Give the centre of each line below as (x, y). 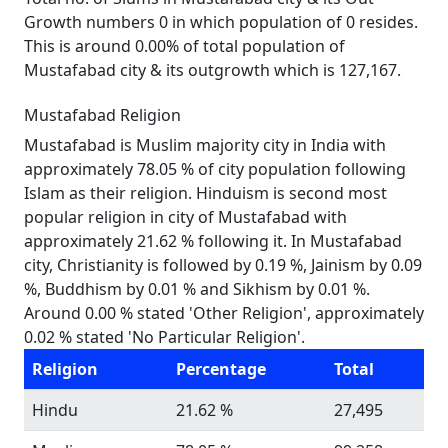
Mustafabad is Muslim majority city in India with (205, 145)
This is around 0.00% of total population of (184, 46)
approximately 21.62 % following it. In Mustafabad (213, 241)
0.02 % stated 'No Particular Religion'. (164, 337)
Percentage (221, 369)
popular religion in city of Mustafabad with (185, 217)
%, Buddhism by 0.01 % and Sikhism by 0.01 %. (197, 289)
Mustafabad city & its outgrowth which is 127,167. (212, 70)
